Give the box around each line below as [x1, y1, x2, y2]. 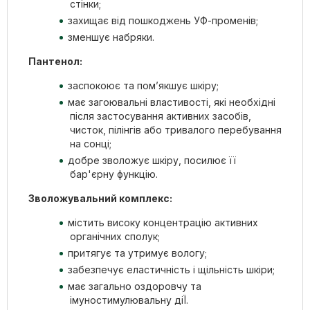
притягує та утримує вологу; [68, 246, 210, 259]
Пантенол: [28, 55, 82, 67]
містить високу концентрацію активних [68, 216, 258, 228]
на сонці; [70, 137, 111, 149]
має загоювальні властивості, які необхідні [68, 95, 275, 108]
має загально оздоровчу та [68, 280, 201, 292]
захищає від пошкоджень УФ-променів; [68, 14, 258, 26]
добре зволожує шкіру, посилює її [68, 154, 236, 166]
